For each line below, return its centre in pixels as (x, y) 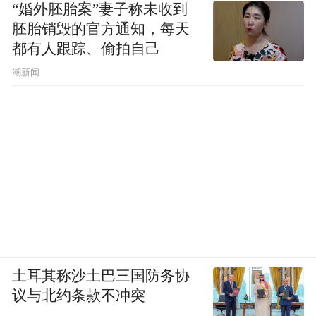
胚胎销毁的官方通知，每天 (101, 29)
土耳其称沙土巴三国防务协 (101, 276)
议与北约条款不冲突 (79, 296)
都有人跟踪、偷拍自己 (86, 48)
